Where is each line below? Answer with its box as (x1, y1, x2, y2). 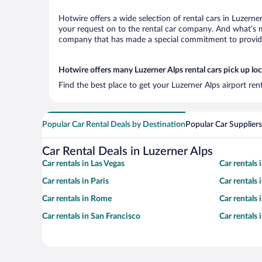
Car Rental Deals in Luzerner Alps (42, 146, 213, 157)
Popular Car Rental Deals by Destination (42, 120, 185, 129)
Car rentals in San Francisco (42, 212, 140, 220)
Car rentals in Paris (42, 177, 109, 185)
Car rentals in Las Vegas (42, 160, 125, 168)
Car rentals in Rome (42, 195, 112, 203)
